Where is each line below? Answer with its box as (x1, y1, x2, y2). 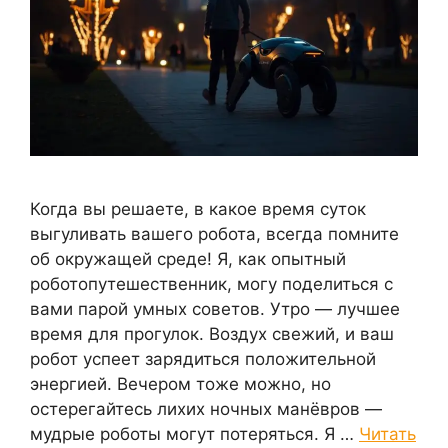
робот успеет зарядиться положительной (30, 348, 376, 369)
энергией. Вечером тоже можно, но (30, 373, 331, 394)
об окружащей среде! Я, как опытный (30, 248, 346, 269)
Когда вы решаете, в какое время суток (30, 198, 366, 219)
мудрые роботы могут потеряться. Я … (30, 423, 359, 444)
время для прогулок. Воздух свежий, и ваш (30, 323, 394, 344)
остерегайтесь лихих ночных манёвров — (30, 398, 382, 419)
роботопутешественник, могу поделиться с (30, 273, 393, 294)
